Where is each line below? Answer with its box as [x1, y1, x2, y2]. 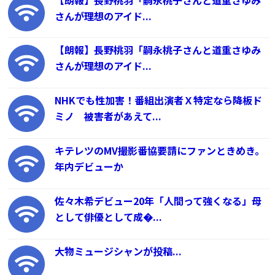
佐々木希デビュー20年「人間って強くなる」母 [55, 193, 262, 208]
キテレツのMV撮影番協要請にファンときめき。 [55, 143, 265, 158]
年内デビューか [55, 159, 124, 174]
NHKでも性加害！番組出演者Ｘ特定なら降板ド [55, 93, 263, 108]
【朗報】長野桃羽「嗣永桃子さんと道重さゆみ [55, 42, 261, 58]
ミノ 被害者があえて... [55, 109, 162, 124]
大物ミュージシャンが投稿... [55, 243, 182, 258]
